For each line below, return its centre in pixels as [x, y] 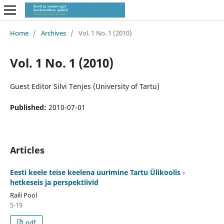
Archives [53, 33]
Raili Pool [23, 195]
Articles [27, 150]
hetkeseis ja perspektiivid [54, 182]
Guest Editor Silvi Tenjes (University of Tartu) [84, 86]
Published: [29, 107]
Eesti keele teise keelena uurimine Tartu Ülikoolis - [97, 172]
